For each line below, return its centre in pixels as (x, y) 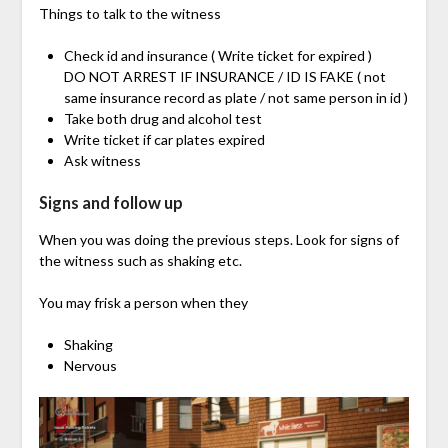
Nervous (90, 365)
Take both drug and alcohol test (162, 118)
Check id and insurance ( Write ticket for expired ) (217, 55)
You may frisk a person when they (143, 302)
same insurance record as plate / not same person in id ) (235, 97)
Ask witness (102, 160)
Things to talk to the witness (129, 13)
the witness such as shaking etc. (140, 260)
